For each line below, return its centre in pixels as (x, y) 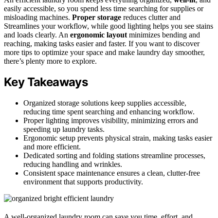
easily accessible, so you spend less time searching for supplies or (104, 8)
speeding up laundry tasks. (64, 129)
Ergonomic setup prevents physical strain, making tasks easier (118, 138)
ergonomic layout (99, 35)
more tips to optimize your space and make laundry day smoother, (104, 52)
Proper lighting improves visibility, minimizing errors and (111, 121)
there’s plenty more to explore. (50, 61)
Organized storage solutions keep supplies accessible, (105, 103)
